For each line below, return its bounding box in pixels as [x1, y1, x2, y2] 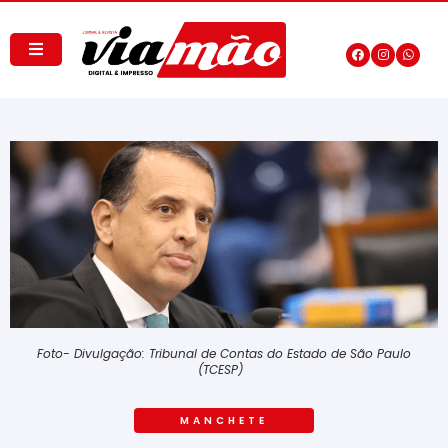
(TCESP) [198, 360, 250, 378]
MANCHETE [180, 412, 268, 428]
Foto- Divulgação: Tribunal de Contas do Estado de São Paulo [37, 344, 411, 362]
